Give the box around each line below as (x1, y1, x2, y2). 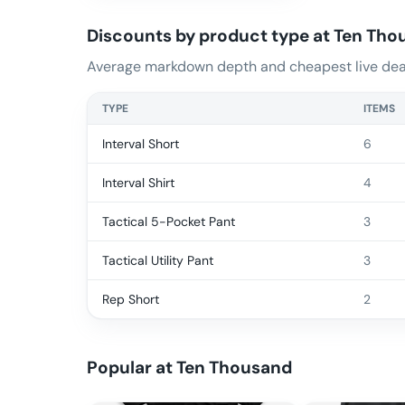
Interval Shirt (102, 174, 174, 191)
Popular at (87, 355, 176, 379)
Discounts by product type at (87, 24, 334, 47)
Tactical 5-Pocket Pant (102, 212, 235, 230)
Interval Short (102, 135, 179, 152)
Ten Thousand (176, 355, 292, 379)
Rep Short (102, 290, 159, 307)
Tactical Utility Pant (102, 251, 213, 268)
